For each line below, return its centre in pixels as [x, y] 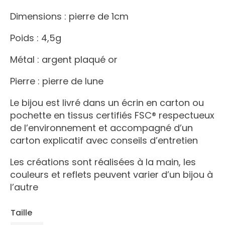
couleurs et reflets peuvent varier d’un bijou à [111, 175]
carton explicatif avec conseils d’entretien [104, 141]
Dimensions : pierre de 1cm [69, 17]
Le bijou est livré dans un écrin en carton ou [107, 103]
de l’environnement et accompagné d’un [101, 128]
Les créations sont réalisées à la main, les [103, 162]
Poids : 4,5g [36, 38]
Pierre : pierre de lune [57, 81]
